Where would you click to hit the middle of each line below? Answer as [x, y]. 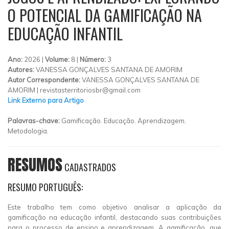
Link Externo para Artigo [46, 100]
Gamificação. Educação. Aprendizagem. [124, 121]
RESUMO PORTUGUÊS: [45, 187]
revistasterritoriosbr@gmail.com [90, 90]
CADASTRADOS [89, 167]
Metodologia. [28, 131]
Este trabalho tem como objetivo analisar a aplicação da [114, 207]
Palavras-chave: [35, 121]
